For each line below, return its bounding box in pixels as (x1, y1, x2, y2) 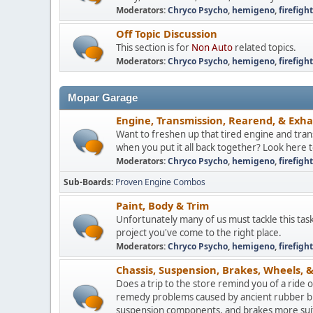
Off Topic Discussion (116, 27, 217, 41)
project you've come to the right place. (116, 226, 282, 239)
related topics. (233, 41, 296, 54)
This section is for (116, 41, 191, 54)
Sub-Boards (64, 176, 111, 188)
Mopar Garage (68, 92, 138, 103)
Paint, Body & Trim (116, 198, 209, 212)
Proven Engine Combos (115, 176, 205, 188)
